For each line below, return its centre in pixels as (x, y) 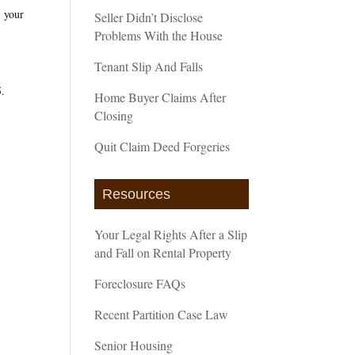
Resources (137, 194)
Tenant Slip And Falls (149, 66)
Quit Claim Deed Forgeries (162, 146)
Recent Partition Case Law (162, 314)
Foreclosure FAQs (140, 283)
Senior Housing (134, 345)
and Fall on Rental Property (163, 252)
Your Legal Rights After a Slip (171, 234)
